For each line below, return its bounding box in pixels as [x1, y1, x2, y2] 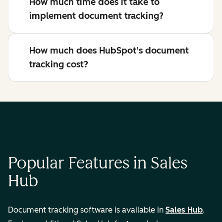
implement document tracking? [29, 10, 164, 21]
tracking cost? [29, 58, 88, 70]
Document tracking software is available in [8, 205, 166, 215]
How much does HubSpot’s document [29, 45, 189, 56]
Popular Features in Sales [8, 154, 187, 173]
